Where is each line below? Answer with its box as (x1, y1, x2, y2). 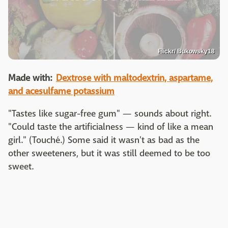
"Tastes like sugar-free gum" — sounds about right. (8, 108, 211, 120)
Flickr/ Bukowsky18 (158, 48, 215, 55)
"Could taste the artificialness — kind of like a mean (8, 121, 213, 133)
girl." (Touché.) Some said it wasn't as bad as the (8, 134, 199, 147)
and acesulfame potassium (8, 85, 115, 98)
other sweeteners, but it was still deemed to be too (8, 148, 210, 160)
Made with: (8, 72, 52, 84)
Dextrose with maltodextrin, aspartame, (56, 72, 213, 84)
